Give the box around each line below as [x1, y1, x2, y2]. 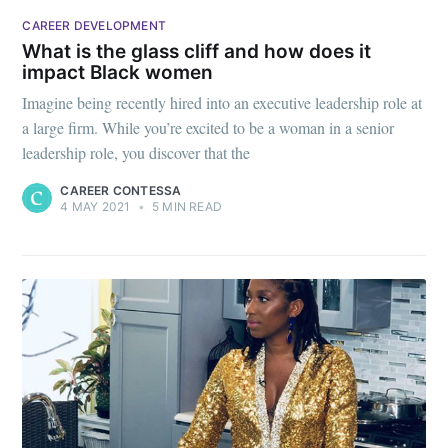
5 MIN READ [148, 199, 222, 215]
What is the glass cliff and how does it [22, 39, 372, 63]
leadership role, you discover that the [22, 142, 251, 164]
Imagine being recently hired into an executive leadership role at [22, 92, 423, 114]
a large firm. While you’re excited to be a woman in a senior [22, 117, 395, 139]
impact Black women [22, 60, 214, 84]
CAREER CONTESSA [60, 183, 182, 199]
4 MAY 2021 [60, 199, 131, 215]
